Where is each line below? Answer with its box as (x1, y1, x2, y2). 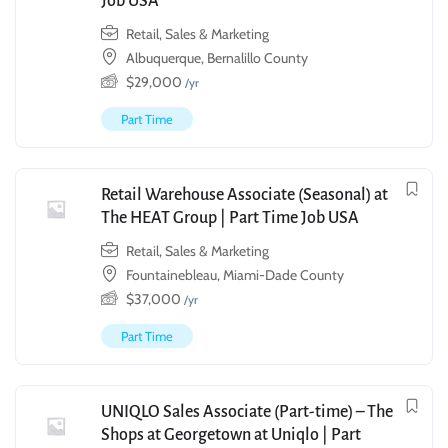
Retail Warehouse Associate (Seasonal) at (101, 186, 388, 205)
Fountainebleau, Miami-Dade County (126, 266, 344, 285)
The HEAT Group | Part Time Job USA (101, 209, 359, 228)
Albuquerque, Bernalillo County (126, 49, 308, 68)
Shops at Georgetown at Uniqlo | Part (101, 426, 361, 445)
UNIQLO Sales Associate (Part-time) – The (101, 403, 393, 422)
